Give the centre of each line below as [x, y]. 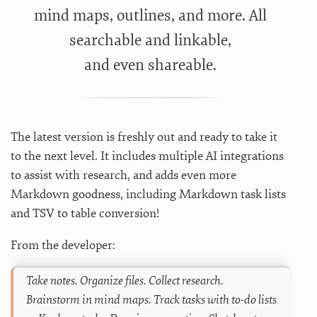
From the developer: [63, 246]
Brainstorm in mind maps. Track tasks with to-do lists [151, 300]
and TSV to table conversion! [85, 214]
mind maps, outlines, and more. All [151, 16]
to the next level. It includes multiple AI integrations [147, 156]
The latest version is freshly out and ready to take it [144, 137]
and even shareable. [151, 65]
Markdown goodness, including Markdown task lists [148, 195]
